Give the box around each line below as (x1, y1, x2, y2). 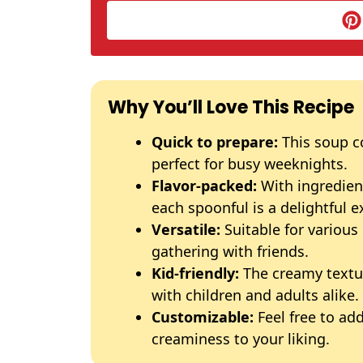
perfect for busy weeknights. (152, 154, 348, 173)
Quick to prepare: (152, 132, 278, 152)
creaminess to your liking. (152, 329, 330, 348)
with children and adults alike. (152, 285, 359, 305)
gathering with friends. (152, 241, 309, 261)
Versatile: (152, 220, 220, 239)
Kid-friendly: (152, 263, 239, 283)
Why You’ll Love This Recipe (108, 95, 354, 120)
